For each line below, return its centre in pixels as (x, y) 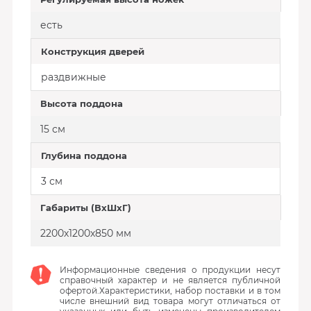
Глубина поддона (84, 155)
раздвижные (73, 77)
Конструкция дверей (92, 51)
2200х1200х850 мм (85, 233)
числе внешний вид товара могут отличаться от (170, 301)
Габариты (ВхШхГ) (85, 208)
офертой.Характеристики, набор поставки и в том (170, 291)
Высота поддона (81, 103)
